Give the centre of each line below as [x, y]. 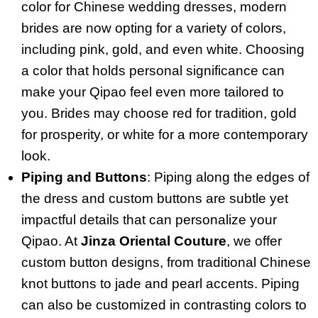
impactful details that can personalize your [149, 220]
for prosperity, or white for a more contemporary [165, 135]
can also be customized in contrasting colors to [164, 305]
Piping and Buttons [84, 177]
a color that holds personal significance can [153, 71]
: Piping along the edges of [228, 177]
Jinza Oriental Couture [154, 241]
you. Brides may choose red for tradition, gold [159, 114]
